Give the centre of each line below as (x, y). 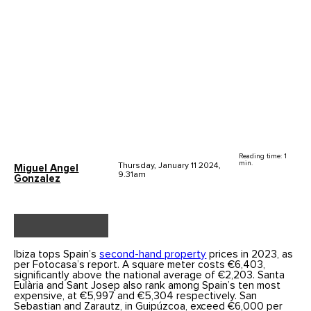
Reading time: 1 (262, 156)
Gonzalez (37, 178)
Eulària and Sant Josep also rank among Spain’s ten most (148, 286)
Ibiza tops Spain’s (57, 255)
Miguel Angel (47, 168)
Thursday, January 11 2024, (169, 166)
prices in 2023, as (250, 255)
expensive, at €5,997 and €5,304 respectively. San (136, 296)
